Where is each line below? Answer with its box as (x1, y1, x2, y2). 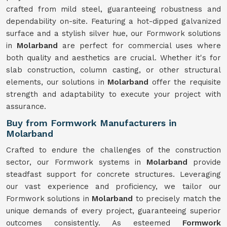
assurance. (6, 102, 46, 111)
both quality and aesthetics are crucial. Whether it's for (6, 53, 221, 62)
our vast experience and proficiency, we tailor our (6, 182, 221, 191)
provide (193, 158, 221, 167)
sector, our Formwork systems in (6, 158, 147, 167)
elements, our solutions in (6, 78, 108, 87)
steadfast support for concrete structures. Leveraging (6, 170, 221, 179)
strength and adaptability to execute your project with (6, 90, 221, 99)
